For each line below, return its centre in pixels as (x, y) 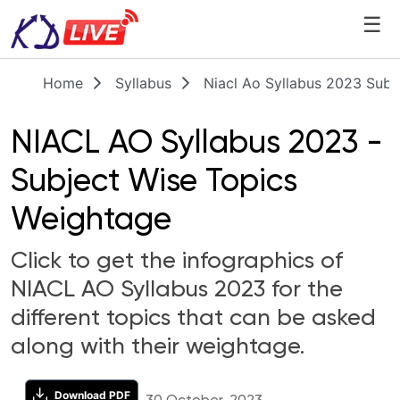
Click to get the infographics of (177, 262)
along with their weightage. (158, 347)
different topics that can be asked (193, 319)
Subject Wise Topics (154, 182)
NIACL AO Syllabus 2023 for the (177, 290)
